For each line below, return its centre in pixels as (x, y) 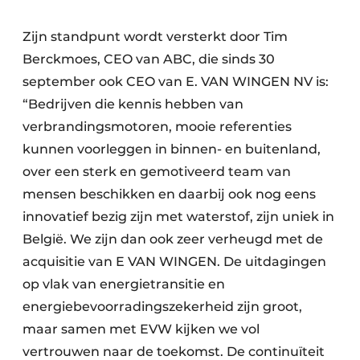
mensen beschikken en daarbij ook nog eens (169, 194)
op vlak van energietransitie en (124, 284)
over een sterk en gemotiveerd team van (157, 171)
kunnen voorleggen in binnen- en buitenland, (172, 149)
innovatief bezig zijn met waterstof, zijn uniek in (178, 216)
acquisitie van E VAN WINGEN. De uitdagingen (174, 261)
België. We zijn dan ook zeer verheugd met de (173, 239)
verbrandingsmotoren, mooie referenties (157, 126)
